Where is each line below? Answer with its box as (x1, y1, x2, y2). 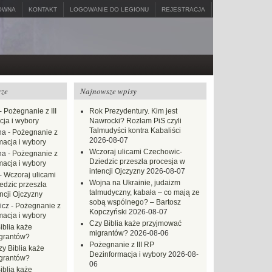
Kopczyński (89, 208, 127, 216)
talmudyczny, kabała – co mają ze (89, 188, 200, 197)
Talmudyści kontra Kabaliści (89, 126, 181, 135)
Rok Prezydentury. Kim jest (89, 107, 177, 115)
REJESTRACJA (161, 6, 205, 13)
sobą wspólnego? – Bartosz (89, 198, 181, 206)
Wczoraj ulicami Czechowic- (89, 148, 182, 156)
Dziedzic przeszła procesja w (89, 157, 185, 166)
